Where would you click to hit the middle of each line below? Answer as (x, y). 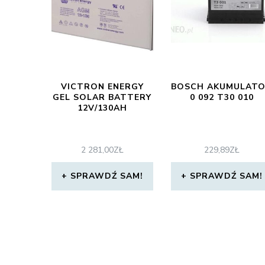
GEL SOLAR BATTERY (102, 97)
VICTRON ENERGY (102, 87)
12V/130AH (102, 108)
